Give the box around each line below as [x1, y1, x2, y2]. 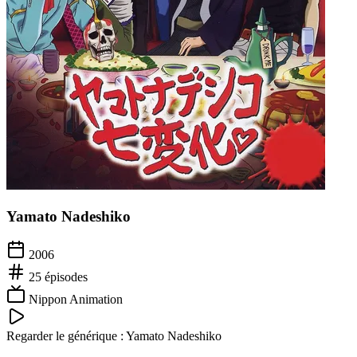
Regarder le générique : [6, 329, 126, 343]
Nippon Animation [29, 292, 123, 307]
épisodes [41, 270, 88, 284]
